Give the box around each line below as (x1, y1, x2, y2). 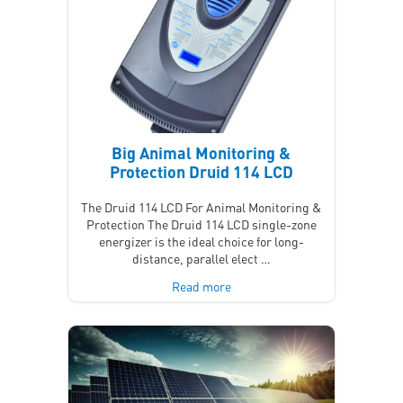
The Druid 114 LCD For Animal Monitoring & (81, 198, 322, 215)
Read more (171, 277, 231, 294)
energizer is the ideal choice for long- (98, 232, 304, 249)
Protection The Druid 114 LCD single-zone (85, 215, 317, 232)
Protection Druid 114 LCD (109, 160, 293, 182)
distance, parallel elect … (131, 249, 271, 266)
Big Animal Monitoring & (112, 141, 291, 163)
